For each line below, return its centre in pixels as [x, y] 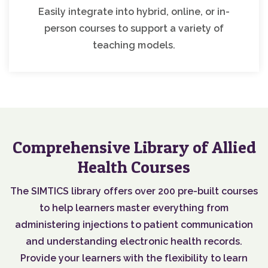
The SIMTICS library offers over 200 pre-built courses [134, 191]
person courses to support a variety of [134, 29]
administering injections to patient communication [134, 225]
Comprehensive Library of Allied [134, 147]
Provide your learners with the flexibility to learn [134, 258]
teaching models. [134, 45]
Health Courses [134, 167]
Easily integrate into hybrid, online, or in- [134, 12]
